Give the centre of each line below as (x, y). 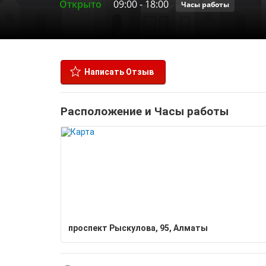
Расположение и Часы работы (145, 111)
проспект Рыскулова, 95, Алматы (138, 228)
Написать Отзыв (119, 72)
